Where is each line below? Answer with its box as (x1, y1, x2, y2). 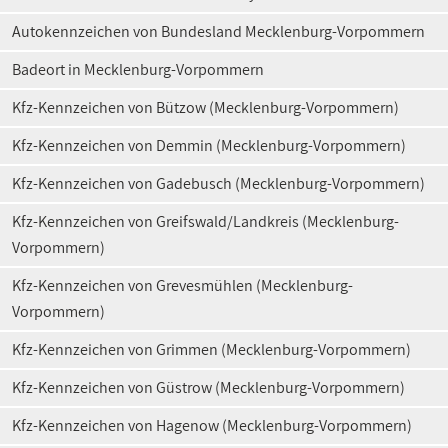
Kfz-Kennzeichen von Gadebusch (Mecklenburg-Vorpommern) (12, 173, 425, 194)
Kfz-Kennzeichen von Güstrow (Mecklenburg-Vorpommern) (12, 377, 405, 398)
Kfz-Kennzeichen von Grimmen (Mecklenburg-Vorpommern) (12, 339, 411, 360)
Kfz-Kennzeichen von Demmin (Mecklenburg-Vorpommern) (12, 135, 406, 156)
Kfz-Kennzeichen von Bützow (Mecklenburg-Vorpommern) (12, 97, 399, 118)
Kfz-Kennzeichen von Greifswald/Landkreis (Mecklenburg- (12, 211, 399, 232)
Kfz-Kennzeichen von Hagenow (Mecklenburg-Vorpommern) (12, 415, 412, 436)
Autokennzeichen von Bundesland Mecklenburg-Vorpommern (12, 21, 425, 42)
